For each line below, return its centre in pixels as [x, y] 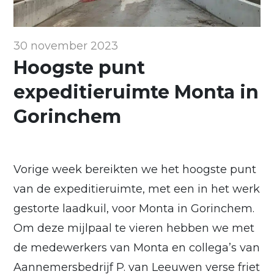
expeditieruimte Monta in [136, 92]
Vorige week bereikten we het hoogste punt [135, 169]
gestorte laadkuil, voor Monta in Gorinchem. [134, 208]
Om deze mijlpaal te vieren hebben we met [134, 228]
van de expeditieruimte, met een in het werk [137, 189]
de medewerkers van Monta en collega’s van [137, 247]
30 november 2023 [66, 46]
